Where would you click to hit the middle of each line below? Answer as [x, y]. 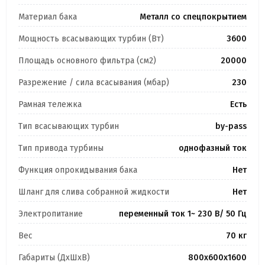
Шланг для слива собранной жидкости [94, 192]
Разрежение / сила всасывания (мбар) [94, 83]
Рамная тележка [50, 105]
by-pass [231, 127]
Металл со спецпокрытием [193, 17]
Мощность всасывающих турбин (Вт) [91, 39]
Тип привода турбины [61, 148]
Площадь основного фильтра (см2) [87, 61]
